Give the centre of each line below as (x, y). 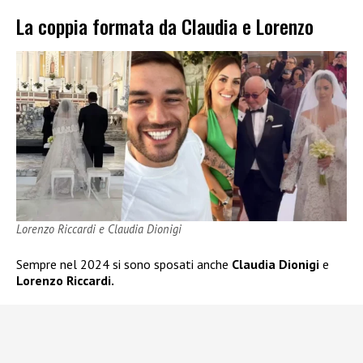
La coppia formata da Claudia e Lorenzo (165, 26)
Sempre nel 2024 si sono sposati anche (124, 264)
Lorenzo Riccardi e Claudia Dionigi (99, 228)
